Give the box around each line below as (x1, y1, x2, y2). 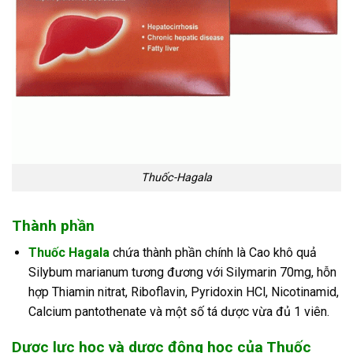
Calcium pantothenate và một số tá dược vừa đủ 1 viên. (28, 304, 329, 320)
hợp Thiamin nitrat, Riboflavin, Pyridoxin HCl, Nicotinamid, (28, 284, 339, 300)
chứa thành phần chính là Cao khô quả (109, 245, 317, 261)
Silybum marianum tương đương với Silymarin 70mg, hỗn (28, 265, 336, 281)
